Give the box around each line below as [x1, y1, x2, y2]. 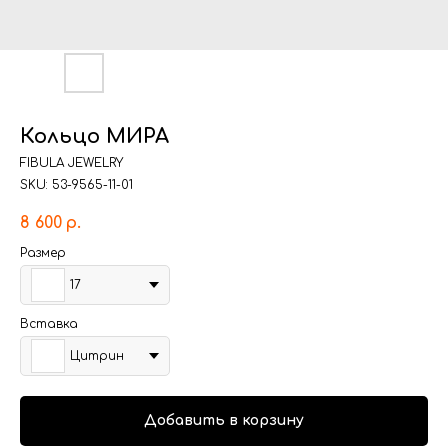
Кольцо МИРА [20, 125, 169, 148]
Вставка [20, 317, 78, 331]
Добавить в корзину [144, 413, 304, 428]
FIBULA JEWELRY [20, 156, 123, 170]
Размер [20, 246, 66, 260]
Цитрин [70, 349, 124, 363]
